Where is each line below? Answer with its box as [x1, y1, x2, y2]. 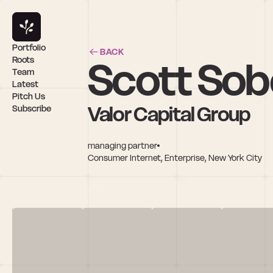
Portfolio [12, 42, 46, 53]
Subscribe [12, 103, 51, 114]
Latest [12, 79, 38, 90]
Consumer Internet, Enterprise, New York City [88, 152, 262, 163]
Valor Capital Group [88, 101, 250, 127]
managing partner [88, 140, 157, 151]
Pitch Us [12, 91, 45, 102]
